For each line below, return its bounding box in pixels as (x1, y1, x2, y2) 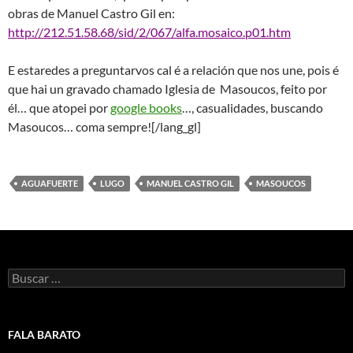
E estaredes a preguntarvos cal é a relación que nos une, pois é (8, 62, 339, 77)
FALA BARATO (8, 328, 80, 341)
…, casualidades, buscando (182, 100, 323, 115)
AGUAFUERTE (21, 178, 78, 188)
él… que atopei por (8, 100, 110, 115)
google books (110, 100, 182, 115)
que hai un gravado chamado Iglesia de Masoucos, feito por (8, 81, 327, 96)
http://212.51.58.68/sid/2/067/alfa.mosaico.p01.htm (8, 24, 291, 39)
